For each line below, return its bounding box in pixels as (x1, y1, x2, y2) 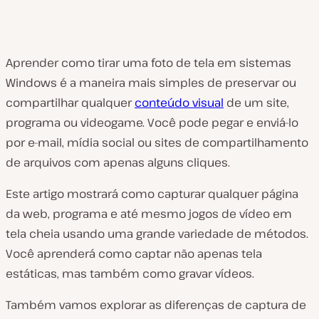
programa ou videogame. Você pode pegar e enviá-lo (6, 115, 298, 130)
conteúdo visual (135, 95, 224, 110)
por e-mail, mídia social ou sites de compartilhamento (6, 135, 308, 150)
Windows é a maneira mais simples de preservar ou (6, 75, 296, 90)
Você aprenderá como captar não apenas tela (6, 246, 262, 261)
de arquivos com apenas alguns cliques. (6, 155, 230, 170)
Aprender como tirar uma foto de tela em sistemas (6, 55, 291, 70)
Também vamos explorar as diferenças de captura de (6, 297, 306, 313)
